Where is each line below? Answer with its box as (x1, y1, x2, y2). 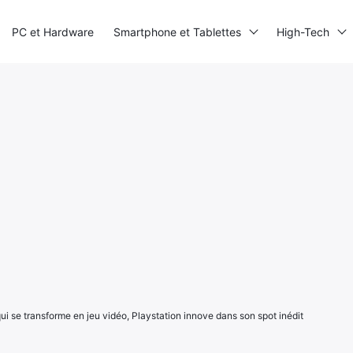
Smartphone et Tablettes (113, 24, 241, 39)
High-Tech (277, 24, 329, 39)
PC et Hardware (12, 24, 94, 39)
